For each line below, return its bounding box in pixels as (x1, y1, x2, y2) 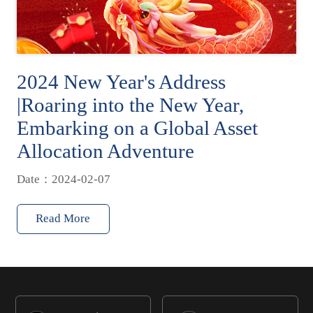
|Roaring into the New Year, (16, 94, 244, 117)
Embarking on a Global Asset (16, 117, 258, 140)
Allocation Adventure (16, 140, 194, 163)
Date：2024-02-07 (16, 173, 110, 186)
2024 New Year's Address (16, 71, 226, 94)
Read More (36, 211, 91, 225)
